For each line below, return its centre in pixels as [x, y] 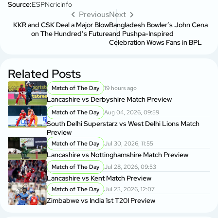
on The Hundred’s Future [70, 34]
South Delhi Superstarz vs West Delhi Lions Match [123, 124]
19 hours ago [120, 88]
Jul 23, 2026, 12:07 [129, 190]
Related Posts [44, 74]
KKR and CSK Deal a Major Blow [61, 25]
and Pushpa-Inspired [141, 34]
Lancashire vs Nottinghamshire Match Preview [118, 155]
